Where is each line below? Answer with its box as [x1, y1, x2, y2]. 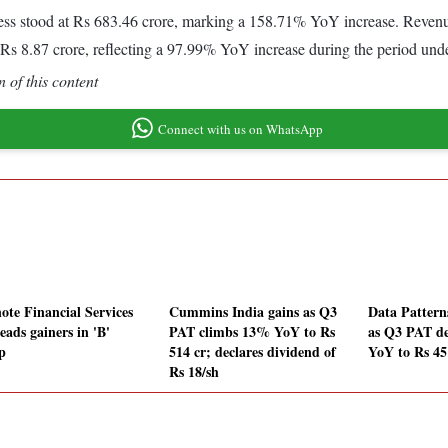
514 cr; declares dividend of [169, 341, 336, 363]
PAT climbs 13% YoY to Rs [169, 321, 335, 343]
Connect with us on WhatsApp [157, 119, 323, 138]
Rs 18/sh [169, 361, 219, 383]
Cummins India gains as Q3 [169, 301, 337, 323]
